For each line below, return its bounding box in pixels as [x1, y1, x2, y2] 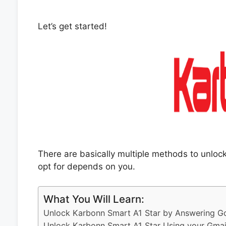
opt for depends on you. [37, 161, 135, 172]
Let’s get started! [37, 21, 107, 31]
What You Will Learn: [43, 192, 144, 205]
